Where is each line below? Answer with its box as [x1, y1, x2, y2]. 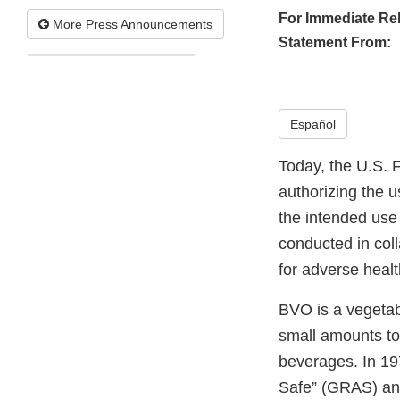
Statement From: [279, 35, 391, 51]
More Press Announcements [49, 17, 212, 32]
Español [290, 117, 336, 132]
